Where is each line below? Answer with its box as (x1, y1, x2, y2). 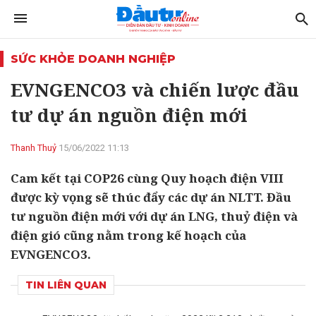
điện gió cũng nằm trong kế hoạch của (11, 227, 246, 243)
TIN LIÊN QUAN (25, 279, 107, 291)
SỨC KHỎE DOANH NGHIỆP (11, 52, 176, 66)
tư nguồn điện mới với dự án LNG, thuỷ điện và (11, 208, 298, 224)
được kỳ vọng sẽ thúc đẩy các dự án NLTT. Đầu (11, 189, 291, 205)
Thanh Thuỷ (11, 142, 56, 153)
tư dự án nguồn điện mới (11, 102, 248, 128)
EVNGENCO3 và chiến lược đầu (11, 77, 299, 102)
